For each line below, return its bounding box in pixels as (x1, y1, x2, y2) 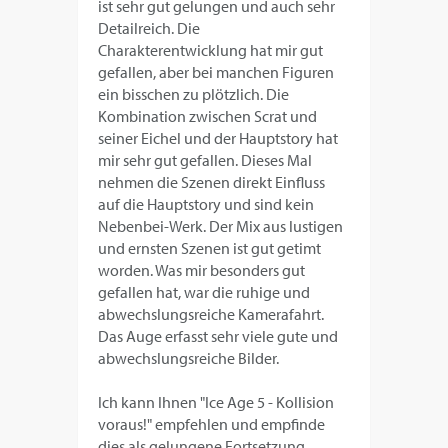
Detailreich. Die (98, 17, 201, 38)
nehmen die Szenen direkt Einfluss (98, 171, 326, 192)
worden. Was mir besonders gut (98, 259, 306, 280)
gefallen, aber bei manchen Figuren (98, 61, 335, 82)
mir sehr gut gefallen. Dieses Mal (98, 149, 313, 170)
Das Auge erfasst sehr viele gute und (98, 325, 339, 346)
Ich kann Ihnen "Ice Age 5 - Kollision (98, 391, 335, 412)
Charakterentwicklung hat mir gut (98, 39, 324, 60)
